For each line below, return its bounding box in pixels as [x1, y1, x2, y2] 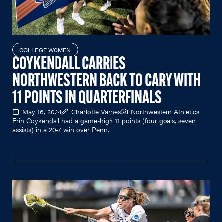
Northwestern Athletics [131, 106, 199, 116]
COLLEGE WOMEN [19, 45, 71, 54]
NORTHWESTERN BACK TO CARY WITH [12, 72, 201, 91]
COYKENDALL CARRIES [12, 55, 126, 74]
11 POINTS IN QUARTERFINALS [12, 89, 162, 108]
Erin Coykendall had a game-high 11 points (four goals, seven [12, 115, 196, 125]
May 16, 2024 [22, 106, 61, 116]
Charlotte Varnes [71, 106, 121, 116]
